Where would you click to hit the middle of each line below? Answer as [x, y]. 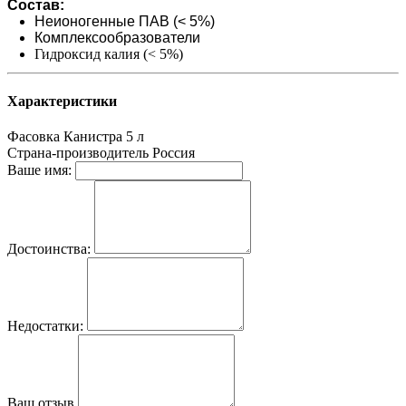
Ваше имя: [39, 170]
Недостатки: [45, 326]
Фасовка [34, 137]
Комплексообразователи [117, 37]
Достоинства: [49, 249]
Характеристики [62, 101]
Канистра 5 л [104, 137]
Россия [174, 153]
